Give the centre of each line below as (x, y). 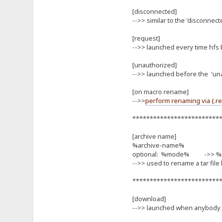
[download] (149, 198)
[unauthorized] (154, 65)
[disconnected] (154, 11)
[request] (146, 38)
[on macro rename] (160, 91)
